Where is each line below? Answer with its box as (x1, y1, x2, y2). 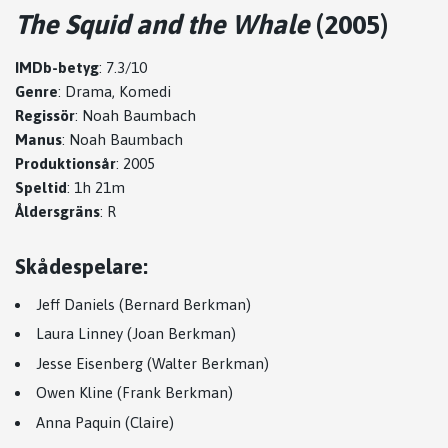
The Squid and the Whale (15, 8, 310, 40)
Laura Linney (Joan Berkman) (36, 325, 236, 342)
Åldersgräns (15, 202, 100, 220)
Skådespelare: (15, 253, 148, 278)
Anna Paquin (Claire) (36, 413, 174, 431)
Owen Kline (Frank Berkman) (36, 384, 233, 401)
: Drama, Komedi (58, 82, 171, 100)
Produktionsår (15, 154, 116, 172)
